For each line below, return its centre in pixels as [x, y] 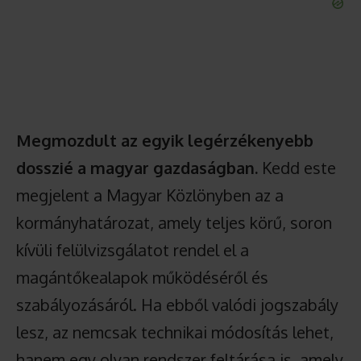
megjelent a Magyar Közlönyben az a [150, 195]
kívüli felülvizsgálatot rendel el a [133, 249]
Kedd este [297, 167]
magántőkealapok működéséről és [142, 277]
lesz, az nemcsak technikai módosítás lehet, [175, 332]
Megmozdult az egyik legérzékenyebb [165, 140]
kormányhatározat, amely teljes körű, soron [174, 222]
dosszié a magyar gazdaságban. [137, 167]
